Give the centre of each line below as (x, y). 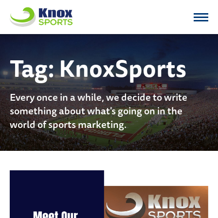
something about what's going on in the (96, 111)
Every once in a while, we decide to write (99, 97)
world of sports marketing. (68, 124)
